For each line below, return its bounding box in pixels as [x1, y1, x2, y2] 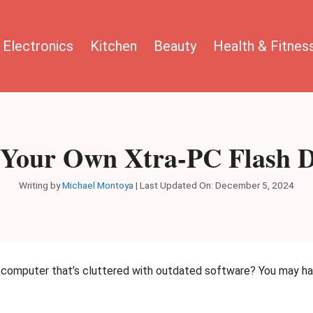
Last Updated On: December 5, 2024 [140, 179, 294, 191]
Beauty [154, 37, 196, 54]
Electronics [3, 37, 73, 54]
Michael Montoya [62, 179, 133, 191]
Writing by [19, 179, 62, 191]
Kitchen [90, 37, 137, 54]
